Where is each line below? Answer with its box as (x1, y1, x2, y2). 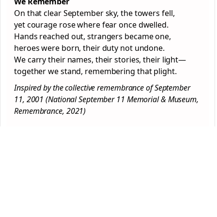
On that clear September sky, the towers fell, (14, 8, 175, 18)
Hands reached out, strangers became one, (14, 31, 171, 42)
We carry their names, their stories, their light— (14, 54, 186, 65)
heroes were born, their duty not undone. (14, 43, 165, 53)
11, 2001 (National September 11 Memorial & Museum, (14, 94, 199, 105)
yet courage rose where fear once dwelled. (14, 19, 169, 30)
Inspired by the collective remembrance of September (14, 82, 190, 93)
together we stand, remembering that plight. (14, 66, 177, 77)
